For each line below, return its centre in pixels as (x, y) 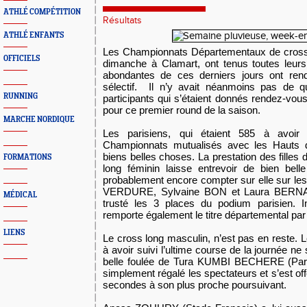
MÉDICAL (20, 195)
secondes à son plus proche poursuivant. (195, 285)
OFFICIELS (22, 59)
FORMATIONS (27, 157)
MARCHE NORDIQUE (39, 120)
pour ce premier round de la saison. (182, 110)
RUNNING (21, 96)
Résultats (122, 21)
